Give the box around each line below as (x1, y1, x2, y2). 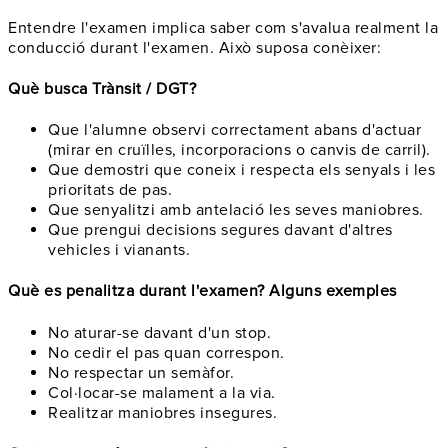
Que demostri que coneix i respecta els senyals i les (48, 160, 435, 181)
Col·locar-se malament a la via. (48, 382, 276, 403)
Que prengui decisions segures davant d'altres (48, 220, 393, 241)
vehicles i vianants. (48, 240, 190, 261)
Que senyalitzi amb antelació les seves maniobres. (48, 200, 424, 221)
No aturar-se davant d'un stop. (48, 322, 271, 343)
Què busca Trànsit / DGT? (8, 78, 196, 99)
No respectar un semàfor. (48, 362, 234, 383)
